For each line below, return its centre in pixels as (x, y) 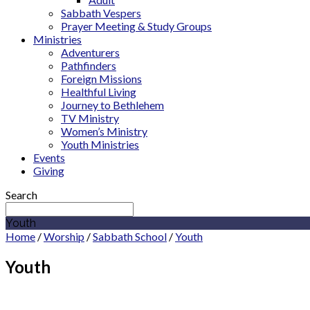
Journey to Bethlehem (112, 105)
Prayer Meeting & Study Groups (136, 26)
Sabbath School (130, 236)
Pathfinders (89, 65)
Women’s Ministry (104, 131)
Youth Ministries (100, 144)
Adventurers (90, 52)
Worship (64, 236)
